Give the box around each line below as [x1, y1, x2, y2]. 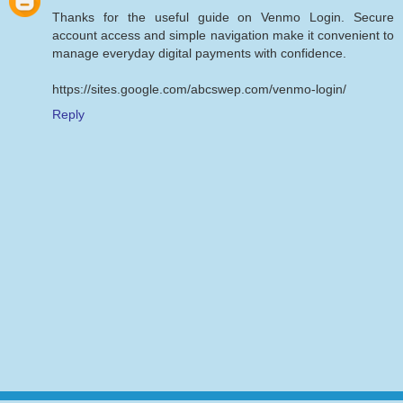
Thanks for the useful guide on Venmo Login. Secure [52, 10, 394, 25]
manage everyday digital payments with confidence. [52, 46, 346, 61]
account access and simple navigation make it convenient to [52, 28, 394, 43]
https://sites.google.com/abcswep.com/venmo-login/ [52, 82, 346, 97]
